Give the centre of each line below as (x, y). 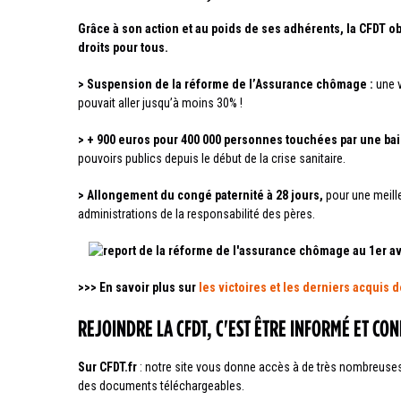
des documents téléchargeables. (161, 386)
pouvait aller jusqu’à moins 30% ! (160, 103)
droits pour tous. (123, 48)
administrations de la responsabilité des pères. (196, 214)
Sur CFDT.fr (107, 367)
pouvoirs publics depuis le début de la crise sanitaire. (212, 159)
